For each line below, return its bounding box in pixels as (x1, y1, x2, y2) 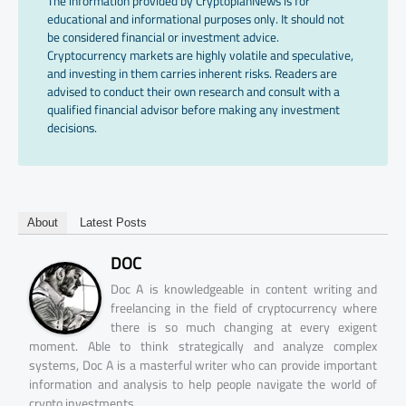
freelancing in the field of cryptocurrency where (111, 296, 377, 321)
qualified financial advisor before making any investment (47, 97, 340, 121)
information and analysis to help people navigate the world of (29, 372, 377, 397)
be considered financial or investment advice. (47, 24, 279, 49)
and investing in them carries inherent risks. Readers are (47, 61, 337, 85)
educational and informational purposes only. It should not (47, 6, 344, 31)
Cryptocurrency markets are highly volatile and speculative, (47, 43, 353, 67)
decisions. (47, 115, 97, 140)
